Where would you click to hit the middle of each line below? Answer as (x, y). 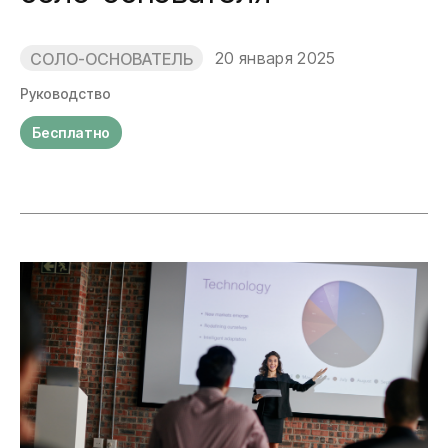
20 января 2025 (275, 58)
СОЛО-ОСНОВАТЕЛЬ (111, 59)
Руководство (65, 93)
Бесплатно (71, 132)
